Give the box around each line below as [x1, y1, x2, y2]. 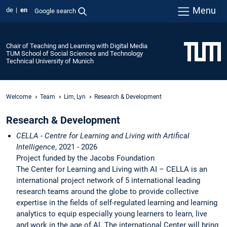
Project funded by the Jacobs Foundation [16, 154, 157, 163]
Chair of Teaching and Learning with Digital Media [6, 42, 147, 50]
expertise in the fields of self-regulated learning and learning [16, 198, 217, 208]
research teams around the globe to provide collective [16, 187, 199, 197]
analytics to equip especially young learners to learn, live [16, 209, 207, 219]
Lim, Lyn [64, 93, 86, 100]
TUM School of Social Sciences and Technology [6, 49, 143, 57]
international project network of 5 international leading [16, 176, 200, 185]
